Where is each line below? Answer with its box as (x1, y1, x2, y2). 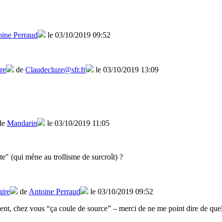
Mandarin (7, 119, 37, 128)
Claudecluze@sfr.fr (25, 65, 86, 74)
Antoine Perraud (29, 187, 80, 196)
